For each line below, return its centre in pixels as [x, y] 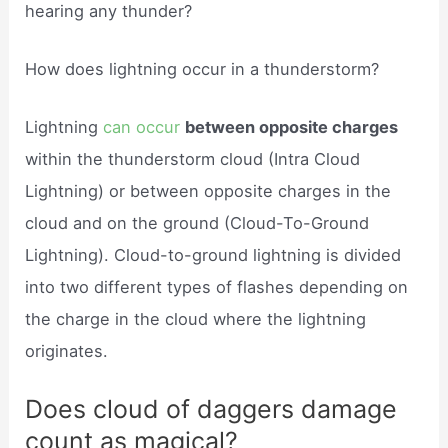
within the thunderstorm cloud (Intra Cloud [193, 159]
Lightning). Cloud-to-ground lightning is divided [213, 255]
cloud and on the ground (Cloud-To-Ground [197, 223]
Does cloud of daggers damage [211, 409]
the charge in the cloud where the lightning [196, 319]
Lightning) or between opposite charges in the [208, 191]
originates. [67, 351]
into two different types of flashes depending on [217, 287]
